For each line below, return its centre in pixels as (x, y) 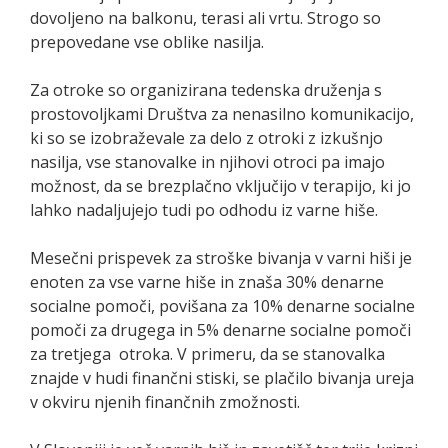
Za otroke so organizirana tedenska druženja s (206, 89)
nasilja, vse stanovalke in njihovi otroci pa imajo (207, 161)
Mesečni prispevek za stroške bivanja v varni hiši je (221, 257)
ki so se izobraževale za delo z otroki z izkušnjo (206, 137)
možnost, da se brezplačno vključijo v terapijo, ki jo (220, 185)
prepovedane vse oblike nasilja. (147, 41)
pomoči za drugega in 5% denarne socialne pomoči (220, 329)
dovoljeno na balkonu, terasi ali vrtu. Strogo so (205, 17)
